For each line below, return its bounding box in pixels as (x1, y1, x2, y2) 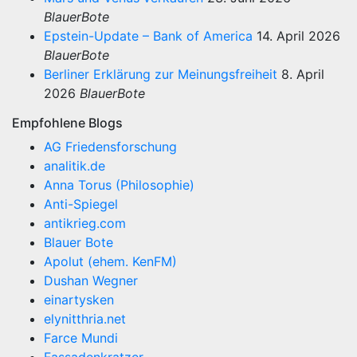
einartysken (44, 292, 114, 308)
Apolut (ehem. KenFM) (44, 253, 177, 270)
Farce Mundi (44, 330, 118, 347)
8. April (281, 66, 324, 83)
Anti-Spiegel (44, 196, 118, 213)
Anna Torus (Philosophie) (44, 177, 194, 194)
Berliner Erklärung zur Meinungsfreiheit (44, 66, 277, 83)
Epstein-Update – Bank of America (44, 28, 253, 45)
